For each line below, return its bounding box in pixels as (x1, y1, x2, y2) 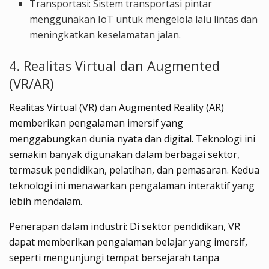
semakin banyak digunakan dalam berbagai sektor (9, 147, 237, 161)
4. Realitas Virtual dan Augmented (9, 56, 220, 74)
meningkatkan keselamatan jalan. (29, 28, 181, 41)
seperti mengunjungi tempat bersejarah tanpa (9, 250, 219, 264)
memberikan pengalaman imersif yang (9, 116, 183, 130)
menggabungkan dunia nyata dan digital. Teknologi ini (9, 131, 255, 145)
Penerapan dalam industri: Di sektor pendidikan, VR (9, 219, 240, 233)
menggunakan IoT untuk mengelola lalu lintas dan (29, 12, 258, 26)
